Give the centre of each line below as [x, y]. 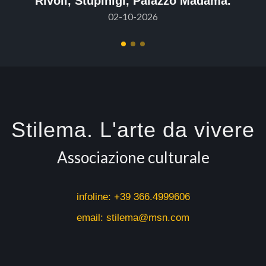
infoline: [95, 197]
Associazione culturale [133, 157]
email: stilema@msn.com [133, 217]
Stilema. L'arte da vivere [133, 129]
